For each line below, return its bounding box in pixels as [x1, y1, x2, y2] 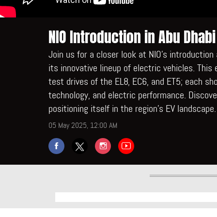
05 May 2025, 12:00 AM [48, 120, 117, 130]
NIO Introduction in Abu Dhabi [48, 27, 216, 48]
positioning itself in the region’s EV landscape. [48, 102, 216, 115]
